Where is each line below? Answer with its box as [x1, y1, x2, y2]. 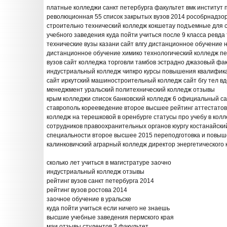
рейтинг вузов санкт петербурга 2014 [47, 177, 154, 184]
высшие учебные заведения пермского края [47, 214, 174, 221]
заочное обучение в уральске [47, 196, 131, 203]
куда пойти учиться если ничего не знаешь [47, 205, 170, 212]
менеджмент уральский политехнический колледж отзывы [47, 86, 215, 93]
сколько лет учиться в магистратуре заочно [47, 159, 171, 166]
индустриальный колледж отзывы [47, 168, 144, 175]
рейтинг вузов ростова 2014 [47, 186, 127, 194]
